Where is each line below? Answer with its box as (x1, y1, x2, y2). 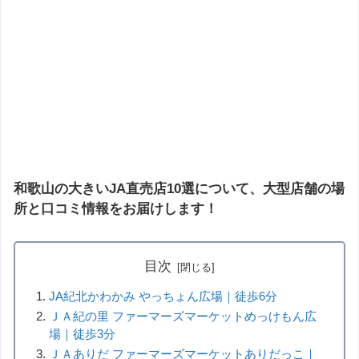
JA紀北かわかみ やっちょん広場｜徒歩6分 (49, 288, 278, 303)
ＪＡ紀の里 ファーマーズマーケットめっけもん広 (49, 309, 317, 323)
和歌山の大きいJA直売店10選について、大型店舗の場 (14, 181, 345, 197)
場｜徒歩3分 (49, 326, 116, 341)
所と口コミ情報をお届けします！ (14, 201, 218, 217)
